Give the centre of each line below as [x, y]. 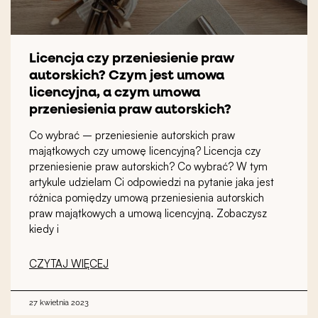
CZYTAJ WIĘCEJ [69, 263]
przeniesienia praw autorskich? [130, 109]
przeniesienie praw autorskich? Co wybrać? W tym [148, 166]
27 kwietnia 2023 [59, 302]
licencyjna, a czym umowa [115, 92]
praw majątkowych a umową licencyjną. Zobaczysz [148, 213]
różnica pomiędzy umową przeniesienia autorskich [147, 197]
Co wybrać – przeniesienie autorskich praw [132, 135]
